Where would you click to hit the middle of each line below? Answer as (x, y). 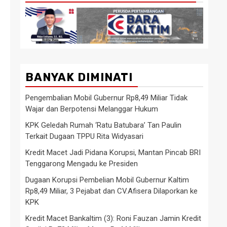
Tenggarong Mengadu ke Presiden (82, 163)
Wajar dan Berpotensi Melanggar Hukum (92, 109)
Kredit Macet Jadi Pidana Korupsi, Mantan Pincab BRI (113, 152)
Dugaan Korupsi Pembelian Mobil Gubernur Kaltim (107, 180)
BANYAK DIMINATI (79, 77)
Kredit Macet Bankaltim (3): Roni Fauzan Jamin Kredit (113, 218)
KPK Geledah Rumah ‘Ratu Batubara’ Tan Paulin (103, 125)
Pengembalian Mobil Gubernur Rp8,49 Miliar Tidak (106, 98)
